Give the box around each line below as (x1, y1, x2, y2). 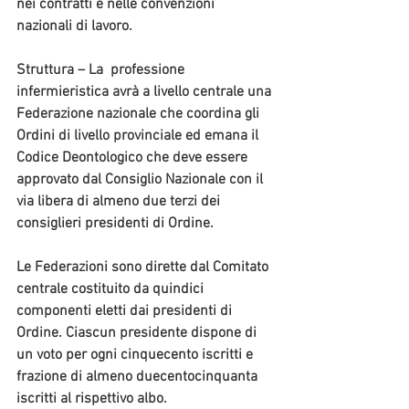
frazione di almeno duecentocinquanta (16, 368, 261, 387)
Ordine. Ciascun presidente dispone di (16, 324, 260, 343)
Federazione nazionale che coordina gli (16, 105, 263, 124)
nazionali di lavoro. (16, 17, 132, 37)
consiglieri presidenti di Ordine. (16, 215, 214, 234)
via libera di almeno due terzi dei (16, 193, 224, 212)
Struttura (16, 61, 74, 80)
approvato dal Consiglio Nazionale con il (16, 171, 267, 190)
